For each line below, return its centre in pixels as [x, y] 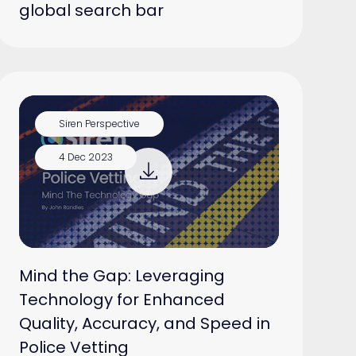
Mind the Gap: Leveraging [122, 275]
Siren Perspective [99, 124]
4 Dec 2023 [85, 157]
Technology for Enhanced [122, 299]
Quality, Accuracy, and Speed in [144, 323]
